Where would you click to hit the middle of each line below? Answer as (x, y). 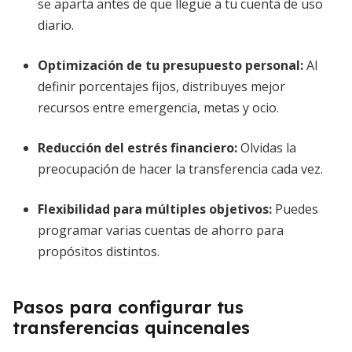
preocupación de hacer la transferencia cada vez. (180, 169)
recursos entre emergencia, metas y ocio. (158, 108)
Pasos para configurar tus (128, 307)
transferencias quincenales (131, 328)
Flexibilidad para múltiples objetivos (153, 209)
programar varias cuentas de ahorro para (161, 230)
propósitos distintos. (99, 251)
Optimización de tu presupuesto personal (169, 65)
